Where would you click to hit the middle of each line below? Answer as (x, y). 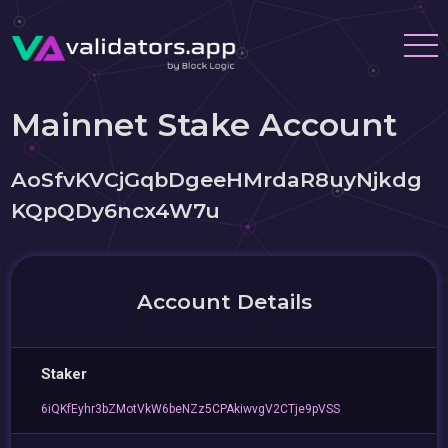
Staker (64, 374)
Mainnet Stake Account (204, 124)
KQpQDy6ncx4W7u (116, 210)
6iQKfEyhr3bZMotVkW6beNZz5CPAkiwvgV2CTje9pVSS (191, 409)
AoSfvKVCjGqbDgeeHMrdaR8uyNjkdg (217, 179)
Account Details (224, 301)
